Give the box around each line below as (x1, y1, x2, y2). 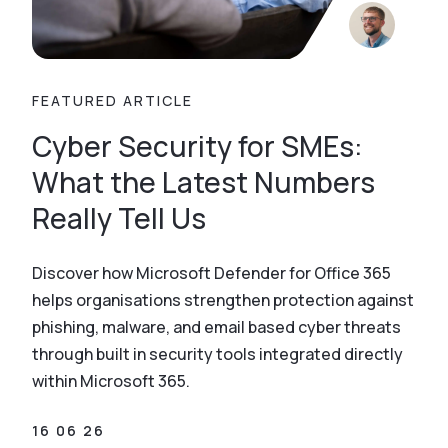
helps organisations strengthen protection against (32, 289, 414, 311)
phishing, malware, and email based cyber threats (32, 316, 401, 338)
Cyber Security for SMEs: (32, 127, 363, 165)
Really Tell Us (32, 199, 206, 237)
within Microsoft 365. (32, 370, 190, 392)
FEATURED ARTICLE (32, 91, 193, 110)
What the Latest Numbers (32, 163, 375, 201)
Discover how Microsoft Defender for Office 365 (32, 262, 391, 284)
